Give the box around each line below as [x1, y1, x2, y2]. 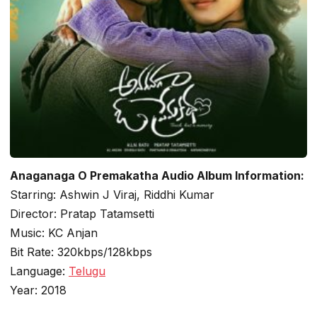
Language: [10, 264, 69, 278]
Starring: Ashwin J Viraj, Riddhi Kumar [10, 188, 214, 202]
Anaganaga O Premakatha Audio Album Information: [10, 168, 304, 183]
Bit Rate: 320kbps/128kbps [10, 245, 152, 259]
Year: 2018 [10, 283, 67, 297]
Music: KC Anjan [10, 226, 98, 240]
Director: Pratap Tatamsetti [10, 207, 154, 221]
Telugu [69, 264, 105, 278]
